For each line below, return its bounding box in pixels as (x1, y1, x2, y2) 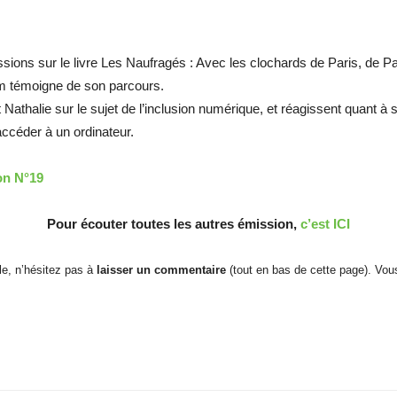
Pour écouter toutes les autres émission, (47, 216, 300, 232)
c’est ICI (300, 216, 350, 232)
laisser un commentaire (97, 263, 226, 277)
